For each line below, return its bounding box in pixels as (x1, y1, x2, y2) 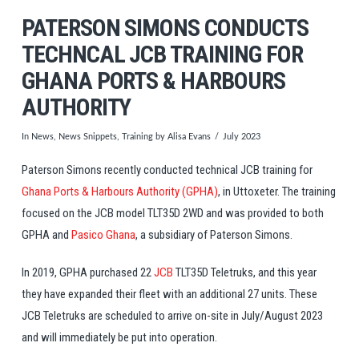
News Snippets (58, 132, 117, 142)
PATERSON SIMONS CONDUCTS (21, 13, 309, 42)
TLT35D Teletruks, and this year (172, 264, 317, 280)
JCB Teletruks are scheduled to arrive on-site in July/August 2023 (21, 308, 323, 323)
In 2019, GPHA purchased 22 (21, 264, 154, 280)
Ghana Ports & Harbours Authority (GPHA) (21, 184, 218, 199)
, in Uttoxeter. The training (217, 184, 336, 199)
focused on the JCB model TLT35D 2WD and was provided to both (21, 205, 324, 220)
